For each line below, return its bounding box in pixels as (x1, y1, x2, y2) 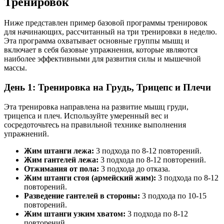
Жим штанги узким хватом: (24, 209, 125, 218)
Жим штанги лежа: (24, 146, 94, 155)
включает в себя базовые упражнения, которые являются (4, 45, 197, 54)
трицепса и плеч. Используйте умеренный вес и (4, 111, 168, 120)
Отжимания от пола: (24, 164, 99, 173)
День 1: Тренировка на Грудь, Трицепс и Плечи (4, 82, 211, 93)
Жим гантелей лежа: (24, 155, 98, 164)
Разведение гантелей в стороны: (24, 191, 140, 200)
